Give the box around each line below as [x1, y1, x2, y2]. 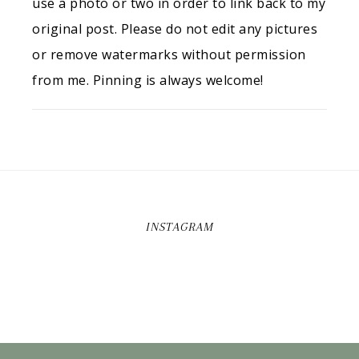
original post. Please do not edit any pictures [32, 20, 317, 38]
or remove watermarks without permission [32, 46, 306, 63]
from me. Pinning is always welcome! [32, 71, 264, 89]
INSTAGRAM [145, 220, 214, 234]
